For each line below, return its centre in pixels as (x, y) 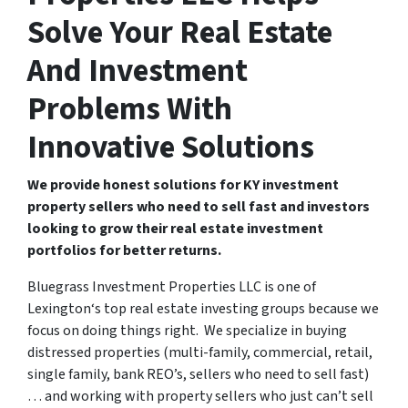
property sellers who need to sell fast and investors (199, 207)
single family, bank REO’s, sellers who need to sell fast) (198, 374)
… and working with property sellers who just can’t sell (200, 396)
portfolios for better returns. (126, 250)
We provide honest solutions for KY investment (183, 185)
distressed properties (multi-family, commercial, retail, (200, 352)
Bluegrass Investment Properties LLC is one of (172, 287)
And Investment (138, 71)
